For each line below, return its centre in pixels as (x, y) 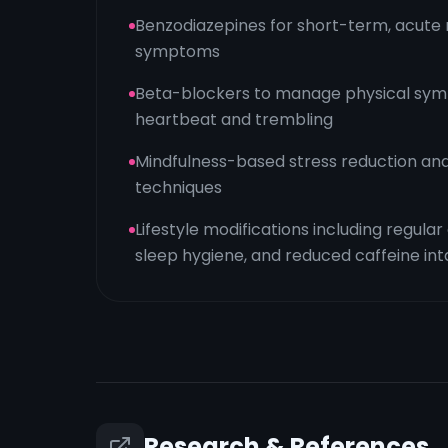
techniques (178, 187)
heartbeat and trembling (234, 119)
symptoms (177, 51)
